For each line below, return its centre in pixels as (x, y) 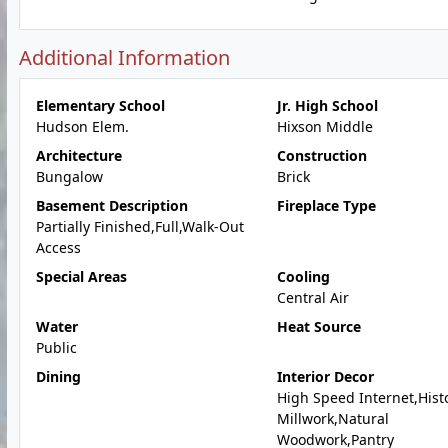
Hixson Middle (324, 126)
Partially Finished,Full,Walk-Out (140, 226)
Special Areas (81, 276)
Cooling (303, 276)
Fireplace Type (326, 205)
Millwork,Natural (332, 418)
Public (56, 347)
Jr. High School (327, 105)
